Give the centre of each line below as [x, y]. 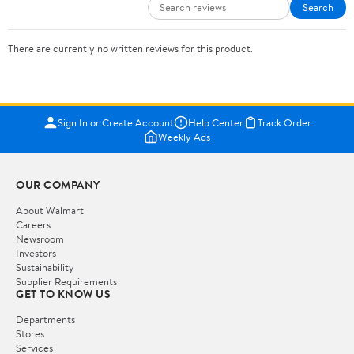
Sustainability [45, 267]
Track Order [284, 122]
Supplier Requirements [66, 281]
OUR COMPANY [58, 185]
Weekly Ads [184, 136]
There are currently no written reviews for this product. [130, 48]
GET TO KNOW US [63, 294]
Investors [36, 252]
